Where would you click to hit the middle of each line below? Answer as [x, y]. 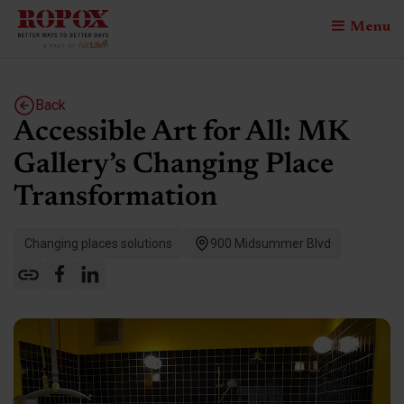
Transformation [115, 198]
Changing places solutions [98, 244]
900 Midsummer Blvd [271, 244]
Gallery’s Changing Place [174, 165]
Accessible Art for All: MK [181, 133]
